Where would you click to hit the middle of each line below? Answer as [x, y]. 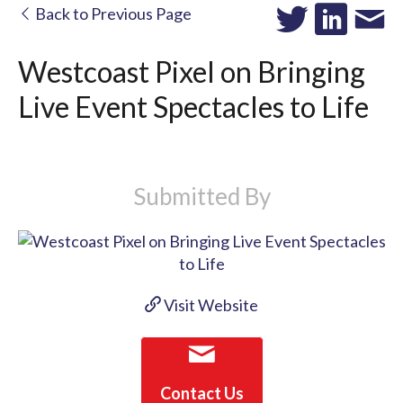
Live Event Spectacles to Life [193, 107]
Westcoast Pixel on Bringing [191, 72]
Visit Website [210, 305]
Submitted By [201, 196]
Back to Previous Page [112, 13]
